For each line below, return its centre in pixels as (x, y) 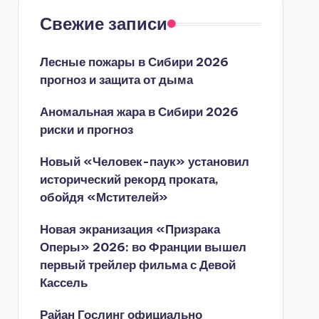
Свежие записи (103, 23)
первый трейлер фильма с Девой (137, 265)
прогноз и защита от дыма (116, 80)
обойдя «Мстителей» (104, 197)
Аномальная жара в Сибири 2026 (139, 112)
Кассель (63, 283)
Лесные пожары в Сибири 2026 (134, 62)
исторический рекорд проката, (129, 179)
